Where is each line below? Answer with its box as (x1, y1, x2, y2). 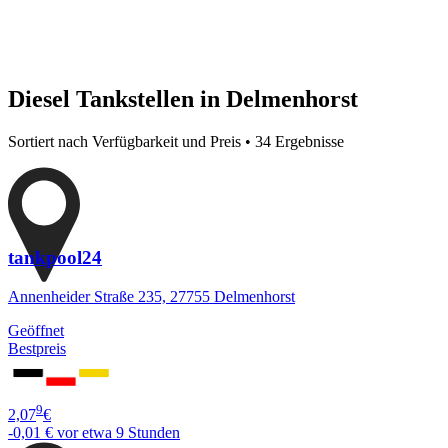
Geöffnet (8, 322, 64, 340)
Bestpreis (8, 340, 66, 358)
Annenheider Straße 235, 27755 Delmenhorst (8, 288, 295, 306)
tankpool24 (8, 247, 102, 269)
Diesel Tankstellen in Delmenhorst (8, 85, 358, 112)
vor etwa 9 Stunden (57, 424, 180, 442)
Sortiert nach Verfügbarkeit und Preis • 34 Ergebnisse (8, 132, 344, 150)
